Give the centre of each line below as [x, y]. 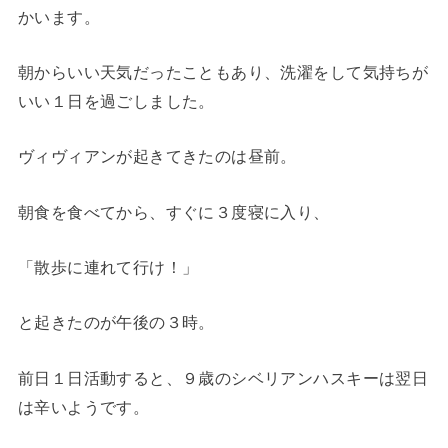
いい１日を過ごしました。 [116, 101]
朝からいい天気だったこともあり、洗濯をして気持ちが [223, 72]
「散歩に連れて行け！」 [108, 267]
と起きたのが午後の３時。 [116, 322]
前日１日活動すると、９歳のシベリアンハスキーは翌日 [223, 377]
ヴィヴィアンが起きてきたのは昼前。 [157, 156]
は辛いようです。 [83, 406]
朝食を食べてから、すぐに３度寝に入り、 [173, 211]
